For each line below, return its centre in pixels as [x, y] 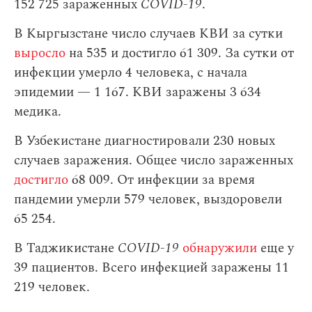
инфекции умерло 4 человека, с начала [131, 73]
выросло [40, 54]
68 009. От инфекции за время [162, 180]
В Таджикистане [66, 249]
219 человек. [52, 288]
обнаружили [220, 249]
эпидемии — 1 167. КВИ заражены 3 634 [138, 93]
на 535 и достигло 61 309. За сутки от [180, 54]
